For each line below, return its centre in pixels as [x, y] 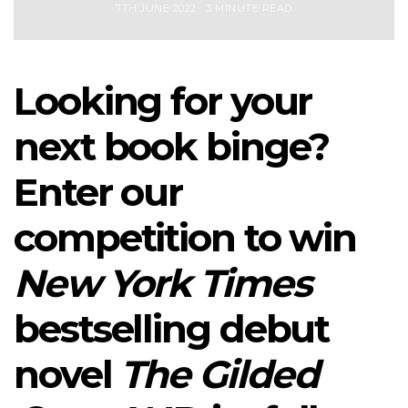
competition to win [185, 238]
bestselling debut [172, 329]
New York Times [162, 283]
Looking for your [163, 101]
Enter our [98, 192]
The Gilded [219, 374]
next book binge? [172, 147]
